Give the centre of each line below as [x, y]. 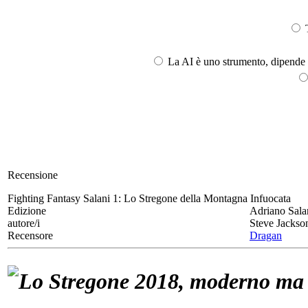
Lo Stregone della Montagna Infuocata [207, 198]
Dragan [266, 235]
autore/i [24, 223]
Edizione [27, 210]
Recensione [33, 175]
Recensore [30, 235]
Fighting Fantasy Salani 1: [66, 198]
